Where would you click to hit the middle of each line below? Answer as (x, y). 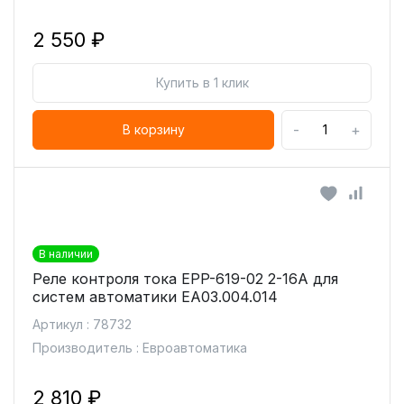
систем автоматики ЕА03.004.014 (155, 297)
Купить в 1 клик (202, 83)
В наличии (66, 254)
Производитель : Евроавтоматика (140, 348)
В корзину (153, 129)
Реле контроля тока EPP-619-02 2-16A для (185, 279)
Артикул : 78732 (82, 324)
